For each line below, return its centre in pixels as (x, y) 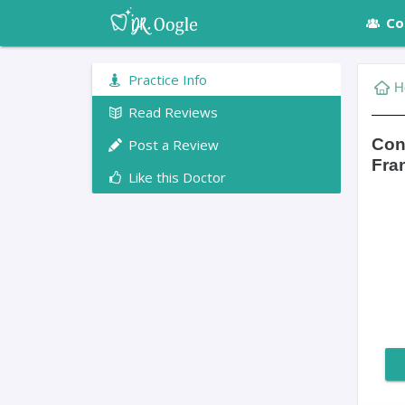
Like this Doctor (175, 177)
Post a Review (172, 144)
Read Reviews (171, 112)
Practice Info (166, 79)
